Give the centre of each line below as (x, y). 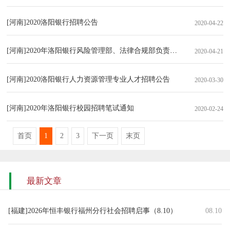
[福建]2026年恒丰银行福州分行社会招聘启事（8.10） (92, 211)
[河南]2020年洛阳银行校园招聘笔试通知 (71, 108)
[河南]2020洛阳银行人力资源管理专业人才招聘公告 (89, 80)
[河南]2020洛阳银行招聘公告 (53, 22)
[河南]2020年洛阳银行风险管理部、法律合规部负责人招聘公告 (107, 51)
